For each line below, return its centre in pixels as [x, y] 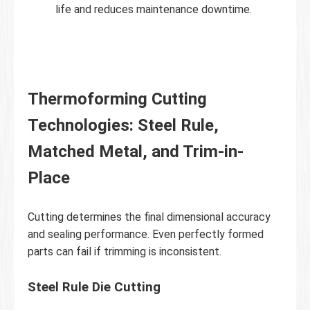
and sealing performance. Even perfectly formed [146, 234]
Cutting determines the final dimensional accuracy [149, 217]
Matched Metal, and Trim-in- [136, 151]
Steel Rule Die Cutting [94, 287]
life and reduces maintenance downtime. [154, 9]
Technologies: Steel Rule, [123, 125]
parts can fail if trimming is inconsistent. [125, 251]
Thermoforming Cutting [117, 99]
